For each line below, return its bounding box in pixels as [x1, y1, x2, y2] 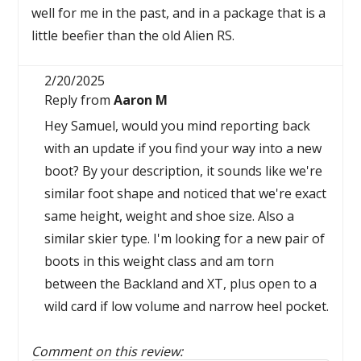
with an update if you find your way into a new [44, 139, 322, 157]
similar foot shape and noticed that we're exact [44, 185, 327, 202]
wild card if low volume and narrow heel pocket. [44, 297, 330, 315]
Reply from [44, 91, 114, 109]
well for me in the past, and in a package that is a [31, 4, 326, 22]
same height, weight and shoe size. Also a [44, 207, 295, 225]
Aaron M [114, 91, 168, 109]
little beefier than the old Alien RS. [31, 27, 235, 44]
